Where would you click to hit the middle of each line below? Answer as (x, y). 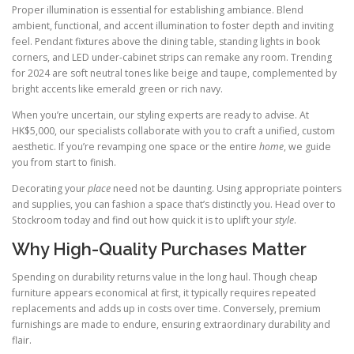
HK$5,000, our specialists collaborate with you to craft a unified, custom (173, 130)
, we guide (307, 146)
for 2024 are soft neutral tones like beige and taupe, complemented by (174, 73)
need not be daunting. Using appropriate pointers (226, 188)
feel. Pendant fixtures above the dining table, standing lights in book (166, 41)
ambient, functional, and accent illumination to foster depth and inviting (173, 25)
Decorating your (50, 188)
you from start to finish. (64, 162)
